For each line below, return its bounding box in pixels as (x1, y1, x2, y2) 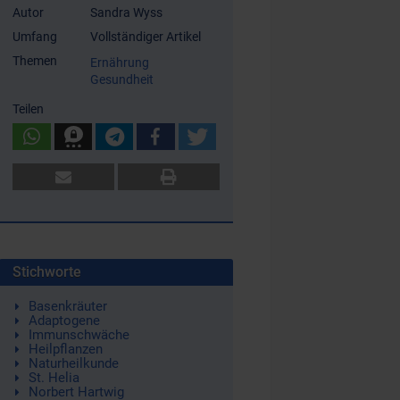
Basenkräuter (28, 298, 107, 315)
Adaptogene (28, 312, 100, 329)
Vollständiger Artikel (90, 29, 202, 45)
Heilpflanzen (28, 341, 103, 358)
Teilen (12, 102, 45, 117)
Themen (12, 54, 58, 69)
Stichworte (12, 263, 82, 281)
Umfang (12, 29, 58, 45)
